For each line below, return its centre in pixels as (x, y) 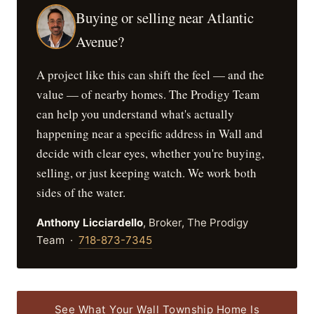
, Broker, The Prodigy (196, 223)
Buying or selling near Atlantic (165, 17)
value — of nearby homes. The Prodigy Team (148, 94)
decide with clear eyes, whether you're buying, (150, 153)
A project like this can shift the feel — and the (150, 75)
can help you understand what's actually (135, 114)
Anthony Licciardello (90, 223)
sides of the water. (81, 192)
